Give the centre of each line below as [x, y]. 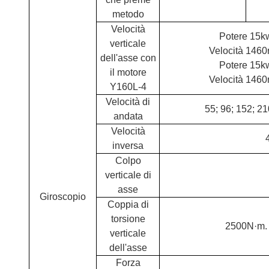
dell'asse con [128, 58]
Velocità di [128, 102]
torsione [128, 219]
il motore [128, 72]
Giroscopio [63, 197]
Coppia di [128, 204]
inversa [128, 146]
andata [128, 116]
